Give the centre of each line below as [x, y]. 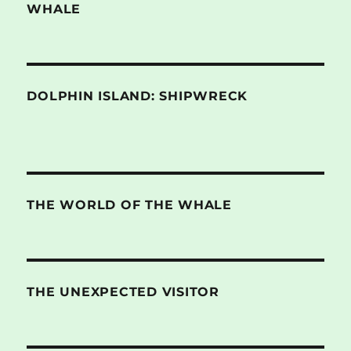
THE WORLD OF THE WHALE [129, 204]
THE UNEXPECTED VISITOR [123, 291]
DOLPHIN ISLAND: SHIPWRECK [138, 96]
